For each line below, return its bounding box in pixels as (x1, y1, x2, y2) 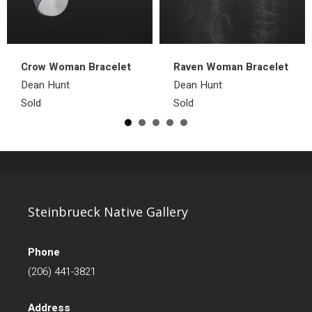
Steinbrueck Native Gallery (28, 203, 188, 220)
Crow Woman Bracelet (21, 58, 131, 75)
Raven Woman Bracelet (173, 58, 288, 75)
